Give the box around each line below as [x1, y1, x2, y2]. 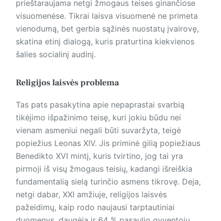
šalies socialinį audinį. [16, 49, 96, 59]
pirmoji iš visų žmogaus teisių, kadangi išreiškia [16, 163, 192, 174]
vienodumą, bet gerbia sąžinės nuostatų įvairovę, [16, 24, 199, 34]
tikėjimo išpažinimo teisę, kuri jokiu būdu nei [16, 112, 181, 122]
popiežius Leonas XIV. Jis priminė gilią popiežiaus [16, 138, 200, 148]
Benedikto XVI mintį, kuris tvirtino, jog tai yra [16, 150, 183, 161]
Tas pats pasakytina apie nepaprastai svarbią [16, 99, 184, 110]
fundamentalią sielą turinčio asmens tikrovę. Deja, [16, 176, 201, 186]
